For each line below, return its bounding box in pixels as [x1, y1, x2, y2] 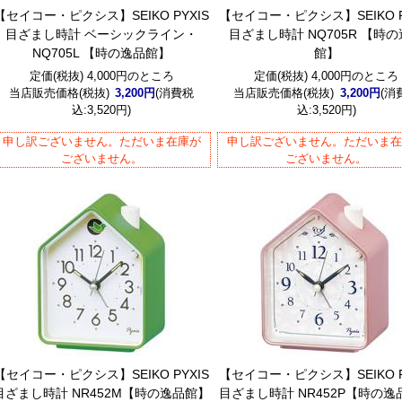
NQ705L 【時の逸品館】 [32, 46, 171, 60]
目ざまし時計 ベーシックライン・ [5, 27, 198, 41]
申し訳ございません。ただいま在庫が [2, 135, 201, 148]
